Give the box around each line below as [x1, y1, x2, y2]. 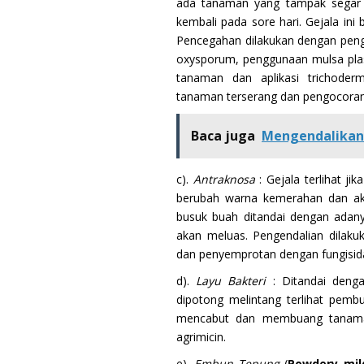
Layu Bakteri [196, 272, 266, 288]
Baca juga [191, 126, 255, 145]
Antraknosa [193, 171, 255, 187]
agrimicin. [176, 328, 226, 344]
